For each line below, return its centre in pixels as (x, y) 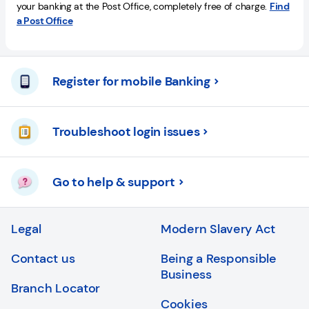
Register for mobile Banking (131, 81)
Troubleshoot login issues (126, 131)
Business (186, 275)
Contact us (43, 259)
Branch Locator (56, 288)
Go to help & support (114, 182)
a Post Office (45, 21)
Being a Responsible (219, 259)
